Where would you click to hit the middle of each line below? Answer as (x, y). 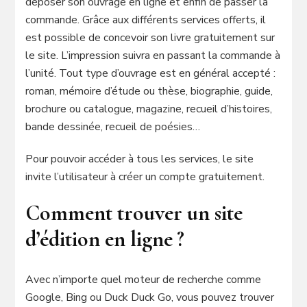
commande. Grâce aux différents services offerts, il (146, 20)
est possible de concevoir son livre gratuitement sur (150, 37)
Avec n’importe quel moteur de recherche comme (144, 279)
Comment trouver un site (134, 212)
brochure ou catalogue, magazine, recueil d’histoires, (149, 109)
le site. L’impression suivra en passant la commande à (153, 55)
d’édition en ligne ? (105, 238)
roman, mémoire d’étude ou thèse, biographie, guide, (149, 91)
